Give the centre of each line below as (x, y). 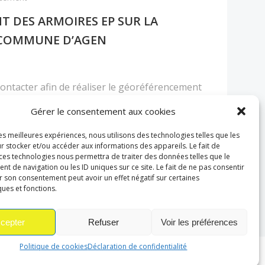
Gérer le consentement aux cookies (104, 111)
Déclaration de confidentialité (138, 246)
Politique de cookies (54, 246)
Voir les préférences (199, 222)
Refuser (103, 222)
